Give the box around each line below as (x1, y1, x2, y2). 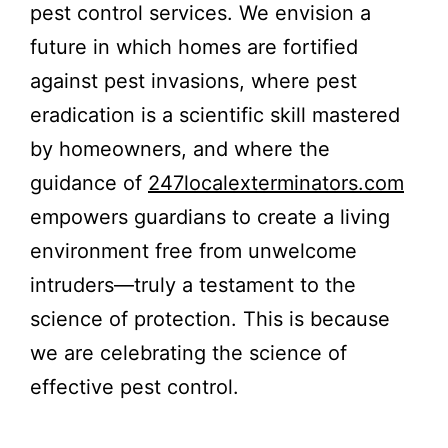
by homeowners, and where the (30, 137, 330, 162)
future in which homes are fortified (30, 35, 358, 60)
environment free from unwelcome (30, 239, 357, 264)
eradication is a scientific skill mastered (30, 103, 400, 128)
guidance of (30, 171, 148, 196)
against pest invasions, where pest (30, 69, 357, 94)
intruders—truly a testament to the (30, 273, 356, 298)
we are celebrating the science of (30, 341, 347, 366)
